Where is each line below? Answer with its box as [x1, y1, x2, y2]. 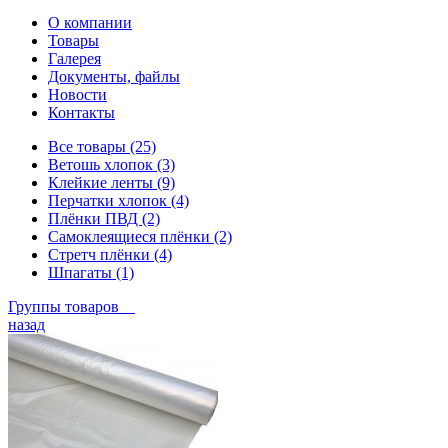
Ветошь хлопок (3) [48, 155, 175, 173]
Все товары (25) [48, 137, 156, 155]
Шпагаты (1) [48, 263, 134, 281]
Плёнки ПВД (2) [48, 209, 160, 227]
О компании [48, 13, 132, 31]
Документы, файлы [48, 67, 180, 85]
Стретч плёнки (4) [48, 245, 172, 263]
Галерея [48, 49, 101, 67]
